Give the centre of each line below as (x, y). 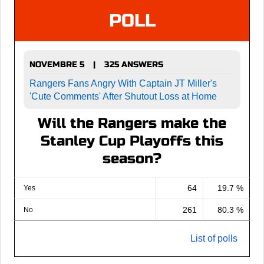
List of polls (214, 238)
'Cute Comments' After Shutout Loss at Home (123, 96)
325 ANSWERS (134, 64)
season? (132, 159)
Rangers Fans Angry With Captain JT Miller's (123, 83)
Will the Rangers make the (132, 123)
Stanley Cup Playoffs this (132, 141)
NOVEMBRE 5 (57, 64)
